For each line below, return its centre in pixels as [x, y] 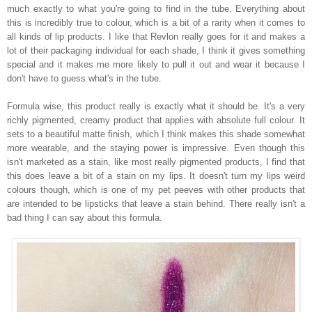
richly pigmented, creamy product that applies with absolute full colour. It [156, 120]
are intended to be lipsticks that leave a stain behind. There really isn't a [156, 204]
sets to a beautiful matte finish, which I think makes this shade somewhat [156, 134]
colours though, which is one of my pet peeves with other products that [156, 190]
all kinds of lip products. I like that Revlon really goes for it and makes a [156, 37]
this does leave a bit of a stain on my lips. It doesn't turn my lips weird [156, 176]
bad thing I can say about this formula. [85, 218]
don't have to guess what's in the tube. [84, 79]
